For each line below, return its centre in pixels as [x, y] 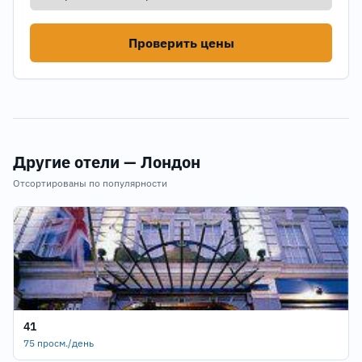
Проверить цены [181, 43]
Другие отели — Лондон [107, 162]
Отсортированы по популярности [90, 183]
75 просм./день [59, 343]
